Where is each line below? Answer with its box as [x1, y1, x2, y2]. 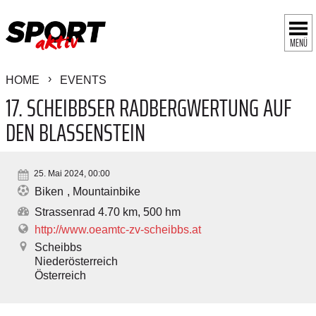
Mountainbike [73, 185, 140, 197]
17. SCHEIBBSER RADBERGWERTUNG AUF [6, 87, 291, 127]
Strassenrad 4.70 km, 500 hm [35, 205, 181, 218]
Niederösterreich [35, 255, 118, 267]
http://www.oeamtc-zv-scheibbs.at [35, 223, 201, 236]
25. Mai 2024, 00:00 [32, 168, 110, 178]
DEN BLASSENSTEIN [6, 112, 145, 152]
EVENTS [60, 73, 107, 86]
